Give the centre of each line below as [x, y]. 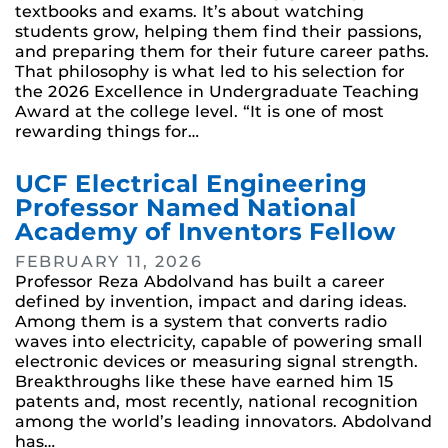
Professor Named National [186, 208]
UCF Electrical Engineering [191, 184]
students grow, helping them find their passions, [218, 32]
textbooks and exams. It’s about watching [189, 12]
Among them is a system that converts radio [201, 322]
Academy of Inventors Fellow [205, 232]
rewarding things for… [107, 132]
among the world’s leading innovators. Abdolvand [223, 422]
